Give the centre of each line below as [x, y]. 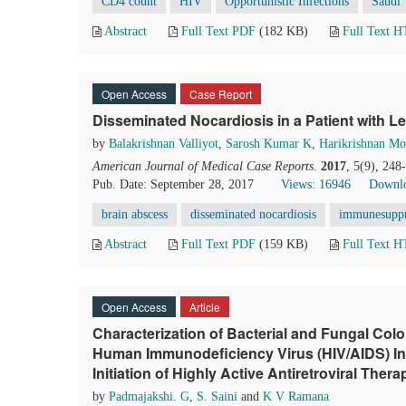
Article [205, 307]
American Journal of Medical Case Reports [203, 166]
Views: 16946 [316, 184]
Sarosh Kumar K [269, 144]
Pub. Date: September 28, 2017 [173, 184]
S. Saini [217, 396]
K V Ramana [296, 396]
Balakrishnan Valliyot [164, 144]
